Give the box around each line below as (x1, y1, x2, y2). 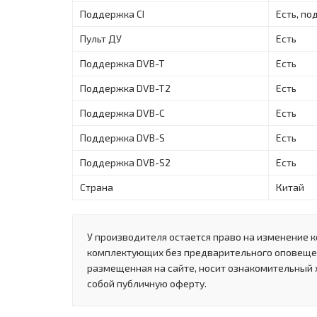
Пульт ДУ (80, 32, 122, 45)
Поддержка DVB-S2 (80, 156, 171, 168)
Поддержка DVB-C (80, 106, 165, 119)
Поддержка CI (80, 7, 144, 20)
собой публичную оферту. (87, 277, 207, 289)
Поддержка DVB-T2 (80, 81, 171, 94)
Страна (80, 180, 113, 193)
